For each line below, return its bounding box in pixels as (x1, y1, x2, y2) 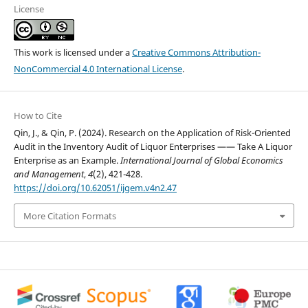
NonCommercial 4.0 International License (13, 63, 182, 76)
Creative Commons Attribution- (131, 46, 261, 59)
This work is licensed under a (13, 46, 132, 59)
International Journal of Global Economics (120, 154, 283, 167)
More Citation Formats (23, 209, 116, 222)
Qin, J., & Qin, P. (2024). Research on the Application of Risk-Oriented (13, 126, 291, 140)
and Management (13, 168, 84, 181)
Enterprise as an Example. (13, 154, 120, 167)
